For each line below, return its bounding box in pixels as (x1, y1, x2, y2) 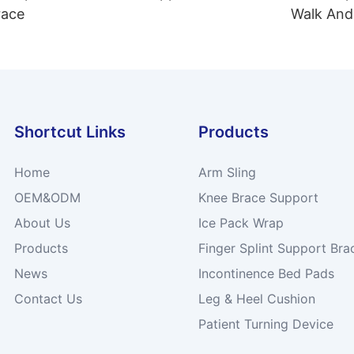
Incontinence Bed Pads (198, 265, 334, 281)
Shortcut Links (14, 122, 126, 141)
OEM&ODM (14, 189, 81, 205)
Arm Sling (198, 164, 256, 180)
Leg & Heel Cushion (198, 290, 315, 307)
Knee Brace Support (198, 189, 318, 205)
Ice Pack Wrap (198, 214, 284, 231)
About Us (14, 214, 71, 231)
